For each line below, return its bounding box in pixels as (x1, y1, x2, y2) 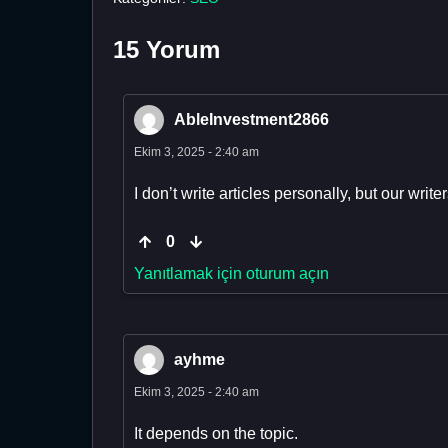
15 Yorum (113, 36, 220, 64)
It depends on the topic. (134, 425, 298, 443)
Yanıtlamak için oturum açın (134, 265, 329, 283)
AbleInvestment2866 (174, 111, 329, 129)
